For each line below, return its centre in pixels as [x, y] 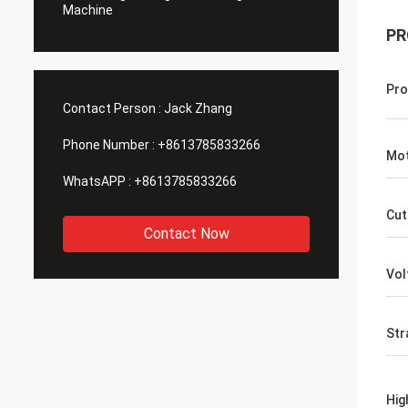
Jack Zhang [198, 108]
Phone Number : [109, 145]
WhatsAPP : [97, 181]
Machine [88, 10]
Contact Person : [112, 108]
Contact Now [186, 234]
